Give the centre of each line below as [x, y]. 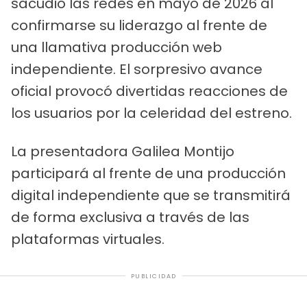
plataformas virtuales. [88, 239]
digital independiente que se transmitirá [151, 195]
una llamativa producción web [116, 47]
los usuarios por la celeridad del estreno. [151, 113]
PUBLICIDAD [153, 276]
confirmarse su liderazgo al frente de [139, 25]
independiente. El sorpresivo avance [137, 69]
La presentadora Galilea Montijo [123, 151]
